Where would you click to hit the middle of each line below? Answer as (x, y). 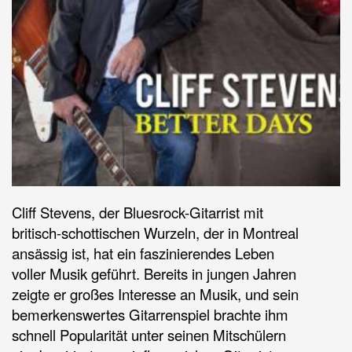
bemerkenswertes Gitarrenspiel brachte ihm (150, 315)
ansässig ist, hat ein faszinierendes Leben (143, 253)
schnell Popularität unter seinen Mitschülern (149, 335)
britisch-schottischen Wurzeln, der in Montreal (155, 233)
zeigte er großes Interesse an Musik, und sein (155, 294)
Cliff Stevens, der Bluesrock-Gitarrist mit (137, 213)
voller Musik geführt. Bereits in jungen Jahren (154, 274)
